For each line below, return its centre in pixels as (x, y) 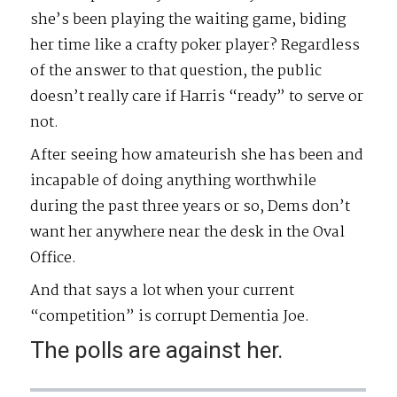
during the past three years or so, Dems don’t (191, 207)
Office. (54, 259)
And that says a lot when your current (163, 292)
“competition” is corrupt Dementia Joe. (170, 317)
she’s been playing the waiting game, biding (189, 20)
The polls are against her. (157, 350)
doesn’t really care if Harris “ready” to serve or (197, 97)
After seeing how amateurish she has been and (197, 156)
